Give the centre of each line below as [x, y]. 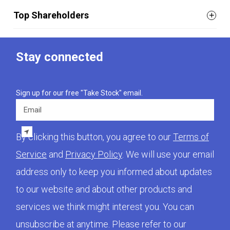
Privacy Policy [94, 154]
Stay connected [60, 57]
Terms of [191, 137]
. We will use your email [168, 154]
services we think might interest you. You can [105, 207]
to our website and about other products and [104, 189]
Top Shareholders [51, 15]
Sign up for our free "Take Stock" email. [79, 93]
